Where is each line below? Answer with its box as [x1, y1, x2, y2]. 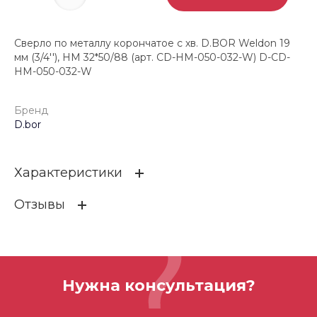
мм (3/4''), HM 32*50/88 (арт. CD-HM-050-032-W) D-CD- [14, 51, 290, 64]
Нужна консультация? [62, 275, 255, 295]
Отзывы [14, 197, 65, 213]
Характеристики [14, 165, 122, 181]
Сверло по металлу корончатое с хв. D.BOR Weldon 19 [14, 37, 290, 50]
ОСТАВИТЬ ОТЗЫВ [55, 242, 139, 252]
